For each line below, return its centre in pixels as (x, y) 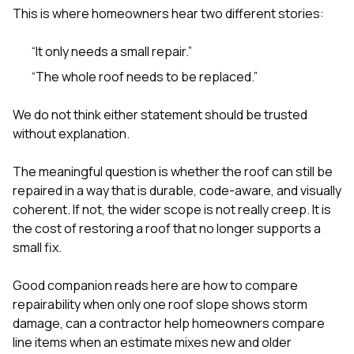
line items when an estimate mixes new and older (152, 342)
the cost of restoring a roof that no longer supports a (167, 228)
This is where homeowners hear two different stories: (168, 13)
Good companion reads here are (108, 285)
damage (36, 323)
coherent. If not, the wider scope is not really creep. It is (172, 209)
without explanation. (71, 133)
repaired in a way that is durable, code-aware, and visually (177, 190)
